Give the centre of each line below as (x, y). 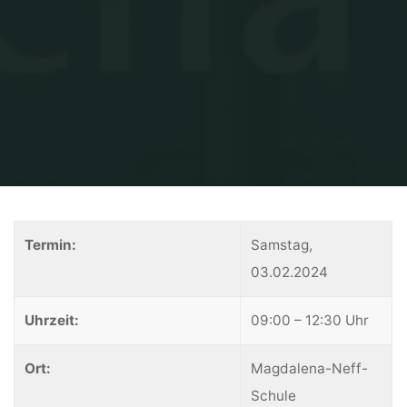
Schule (274, 396)
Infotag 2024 (221, 206)
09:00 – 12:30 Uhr (310, 321)
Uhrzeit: (52, 321)
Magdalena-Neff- (310, 369)
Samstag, (282, 245)
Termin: (51, 245)
